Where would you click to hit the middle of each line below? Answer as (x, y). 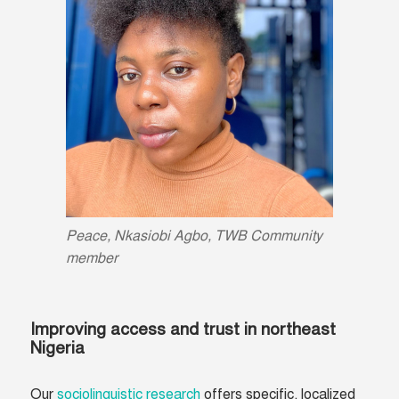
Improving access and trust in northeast (183, 330)
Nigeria (58, 348)
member (92, 259)
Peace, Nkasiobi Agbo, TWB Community (194, 236)
